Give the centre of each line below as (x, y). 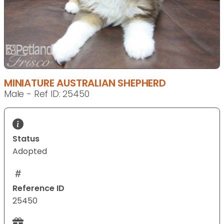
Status (26, 139)
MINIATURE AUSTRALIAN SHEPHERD (85, 83)
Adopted (30, 151)
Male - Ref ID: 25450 (47, 94)
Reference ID (38, 188)
